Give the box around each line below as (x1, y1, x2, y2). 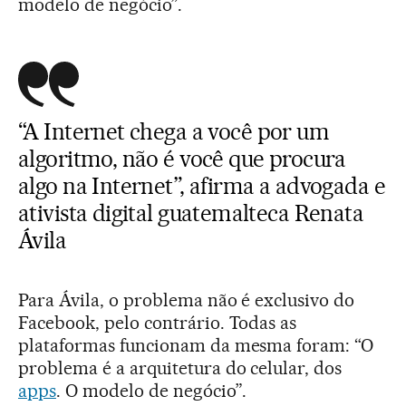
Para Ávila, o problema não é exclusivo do (18, 288, 355, 311)
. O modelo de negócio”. (55, 379, 246, 401)
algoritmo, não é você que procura (18, 144, 346, 172)
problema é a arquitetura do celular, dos (18, 356, 343, 379)
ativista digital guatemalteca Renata (18, 198, 364, 227)
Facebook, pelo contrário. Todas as (18, 311, 297, 333)
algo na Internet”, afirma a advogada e (18, 171, 385, 199)
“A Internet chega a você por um (18, 117, 330, 145)
